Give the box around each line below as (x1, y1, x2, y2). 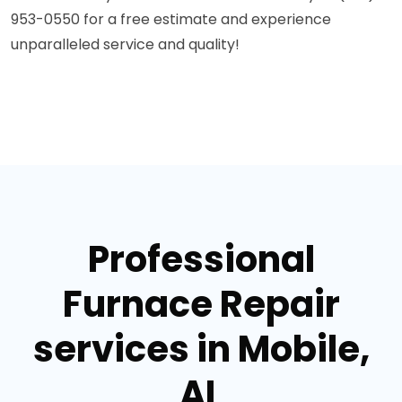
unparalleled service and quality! (11, 34, 240, 55)
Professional (87, 234, 315, 284)
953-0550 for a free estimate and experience (11, 9, 331, 30)
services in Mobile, (32, 324, 370, 374)
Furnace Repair (62, 279, 340, 329)
